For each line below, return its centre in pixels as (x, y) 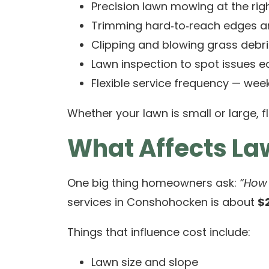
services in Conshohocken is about (162, 202)
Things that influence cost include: (159, 232)
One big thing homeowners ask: (153, 183)
